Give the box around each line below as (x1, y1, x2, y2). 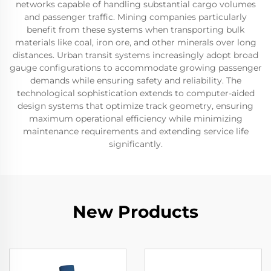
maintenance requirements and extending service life (22, 126, 249, 137)
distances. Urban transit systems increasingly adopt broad (13, 50, 258, 60)
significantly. (108, 139, 163, 149)
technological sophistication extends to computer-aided (16, 88, 255, 99)
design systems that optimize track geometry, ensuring (18, 100, 253, 111)
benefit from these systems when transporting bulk (27, 24, 244, 35)
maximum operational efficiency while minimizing (28, 113, 243, 124)
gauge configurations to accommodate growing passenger (9, 62, 262, 73)
